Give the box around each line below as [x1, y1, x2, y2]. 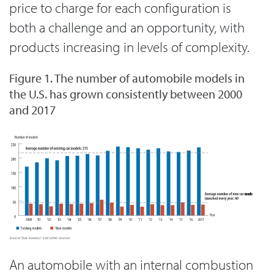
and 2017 [9, 102, 56, 118]
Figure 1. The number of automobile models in [9, 70, 245, 86]
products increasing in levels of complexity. [9, 37, 250, 56]
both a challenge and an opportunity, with [9, 18, 245, 36]
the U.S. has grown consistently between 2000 [9, 86, 242, 102]
